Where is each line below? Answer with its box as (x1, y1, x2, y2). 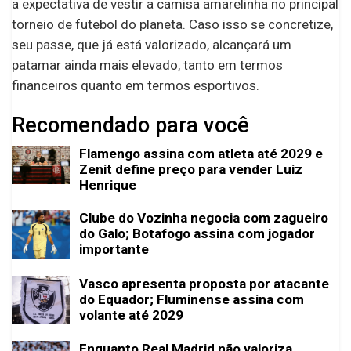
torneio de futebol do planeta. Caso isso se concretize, (12, 16, 333, 32)
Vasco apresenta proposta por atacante (79, 275, 329, 291)
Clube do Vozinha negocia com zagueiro (79, 209, 328, 226)
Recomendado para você (12, 112, 249, 138)
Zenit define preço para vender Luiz (79, 161, 302, 177)
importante (79, 241, 149, 257)
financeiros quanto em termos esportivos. (12, 77, 259, 93)
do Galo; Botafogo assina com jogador (79, 225, 315, 241)
